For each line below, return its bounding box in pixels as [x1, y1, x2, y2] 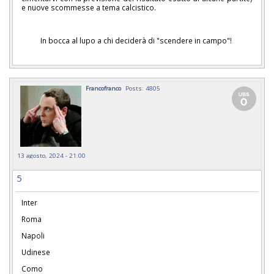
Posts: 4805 [125, 84, 160, 93]
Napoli [21, 231, 46, 241]
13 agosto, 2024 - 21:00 [17, 151, 86, 160]
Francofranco [86, 84, 121, 93]
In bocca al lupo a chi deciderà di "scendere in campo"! [40, 35, 234, 45]
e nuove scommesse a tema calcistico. [21, 2, 156, 13]
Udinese [21, 246, 50, 257]
